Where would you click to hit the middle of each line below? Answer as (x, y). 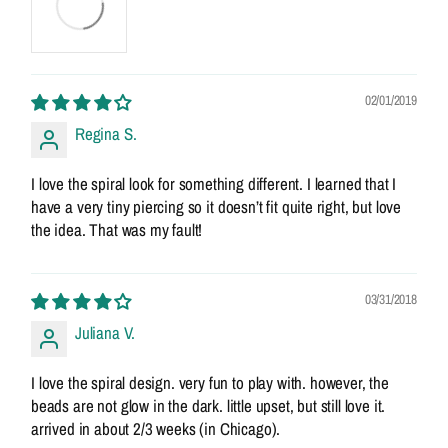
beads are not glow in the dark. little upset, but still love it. (208, 405)
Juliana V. (105, 332)
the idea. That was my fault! (117, 229)
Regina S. (106, 133)
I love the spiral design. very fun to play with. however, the (210, 382)
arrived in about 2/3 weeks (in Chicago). (156, 428)
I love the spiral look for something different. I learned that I (214, 183)
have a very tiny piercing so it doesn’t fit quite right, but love (216, 206)
